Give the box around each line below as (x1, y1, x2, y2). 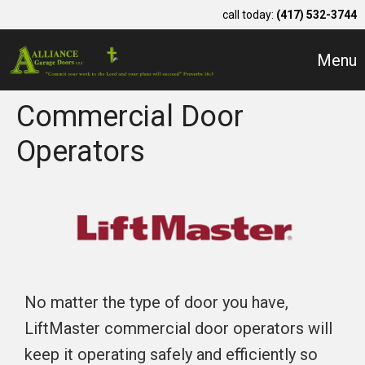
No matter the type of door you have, (24, 292, 288, 312)
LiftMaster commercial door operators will (24, 318, 332, 338)
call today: (222, 8, 276, 21)
